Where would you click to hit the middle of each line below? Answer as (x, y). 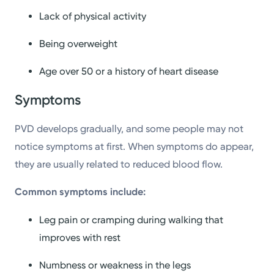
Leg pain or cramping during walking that (131, 220)
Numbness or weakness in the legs (115, 265)
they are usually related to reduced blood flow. (119, 165)
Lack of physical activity (93, 17)
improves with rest (80, 237)
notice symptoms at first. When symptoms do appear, (135, 147)
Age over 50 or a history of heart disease (129, 72)
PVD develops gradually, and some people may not (129, 129)
